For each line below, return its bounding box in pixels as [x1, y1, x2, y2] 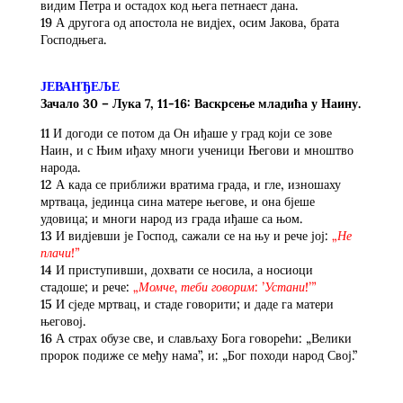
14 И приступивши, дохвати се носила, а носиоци [40, 261, 313, 278]
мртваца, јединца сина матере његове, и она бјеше [40, 193, 315, 210]
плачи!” [40, 244, 79, 261]
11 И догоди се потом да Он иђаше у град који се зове [40, 124, 332, 141]
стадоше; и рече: [40, 278, 133, 295]
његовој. [40, 312, 85, 329]
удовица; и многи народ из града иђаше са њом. [40, 210, 302, 227]
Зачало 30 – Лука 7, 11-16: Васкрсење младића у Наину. [40, 94, 361, 112]
